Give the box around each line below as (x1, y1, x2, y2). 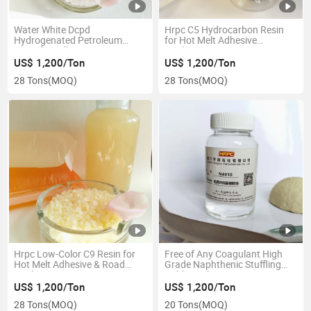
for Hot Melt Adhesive (164, 34, 257, 47)
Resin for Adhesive (14, 44, 94, 58)
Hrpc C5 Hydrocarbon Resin (164, 24, 284, 37)
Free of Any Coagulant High (164, 248, 283, 261)
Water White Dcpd (14, 24, 91, 37)
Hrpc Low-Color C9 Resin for (14, 248, 136, 261)
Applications (164, 44, 218, 58)
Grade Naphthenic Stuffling (164, 258, 281, 271)
